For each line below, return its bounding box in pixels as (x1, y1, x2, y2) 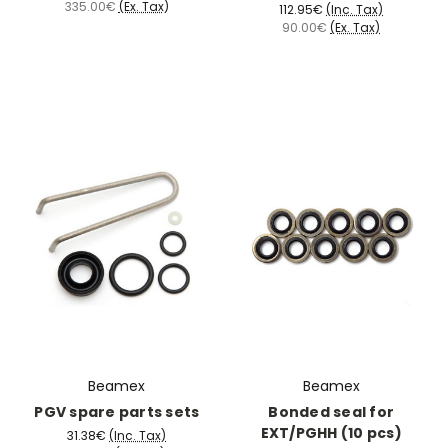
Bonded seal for (268, 402, 395, 423)
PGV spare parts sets (34, 402, 200, 423)
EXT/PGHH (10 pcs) (260, 423, 402, 444)
